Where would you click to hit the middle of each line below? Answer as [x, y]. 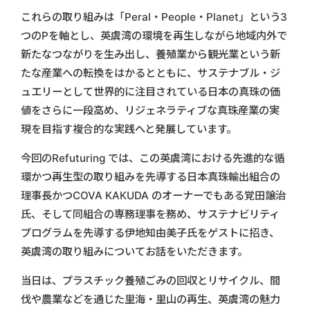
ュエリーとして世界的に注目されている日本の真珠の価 [151, 91]
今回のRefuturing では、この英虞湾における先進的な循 [153, 158]
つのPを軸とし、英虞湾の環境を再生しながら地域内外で [154, 35]
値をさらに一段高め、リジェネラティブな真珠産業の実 [150, 110]
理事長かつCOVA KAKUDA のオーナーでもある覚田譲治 [153, 195]
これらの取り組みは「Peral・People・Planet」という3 [154, 17]
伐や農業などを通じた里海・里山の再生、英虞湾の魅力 [151, 299]
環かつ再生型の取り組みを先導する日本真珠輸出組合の [151, 176]
